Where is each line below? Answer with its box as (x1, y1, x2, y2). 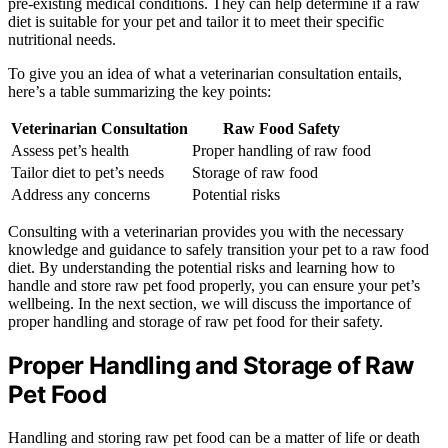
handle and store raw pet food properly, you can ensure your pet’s (8, 277, 420, 295)
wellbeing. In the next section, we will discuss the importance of (8, 295, 411, 313)
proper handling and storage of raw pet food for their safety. (8, 313, 383, 331)
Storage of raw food (192, 164, 318, 182)
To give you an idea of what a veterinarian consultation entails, (8, 65, 402, 83)
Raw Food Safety (223, 120, 340, 138)
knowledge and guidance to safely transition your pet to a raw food (8, 241, 429, 259)
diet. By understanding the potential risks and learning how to (8, 259, 395, 277)
